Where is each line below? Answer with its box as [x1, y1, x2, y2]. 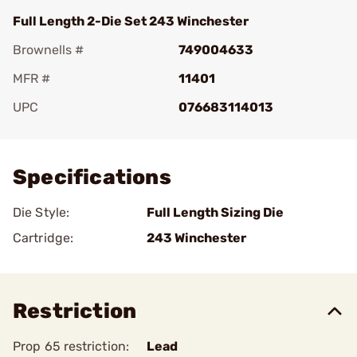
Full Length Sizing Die [147, 205, 284, 220]
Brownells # [13, 42, 84, 57]
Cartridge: [13, 230, 73, 245]
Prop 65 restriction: [13, 339, 129, 354]
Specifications [13, 165, 171, 190]
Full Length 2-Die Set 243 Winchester [13, 14, 249, 29]
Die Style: [13, 205, 69, 220]
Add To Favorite [35, 122, 129, 137]
